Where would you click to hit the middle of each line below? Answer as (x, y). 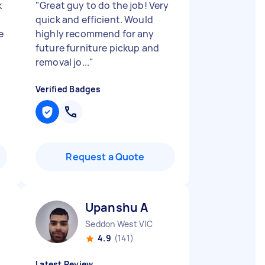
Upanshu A (117, 207)
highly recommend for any (95, 34)
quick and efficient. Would (94, 20)
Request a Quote (105, 157)
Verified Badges (68, 89)
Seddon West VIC (119, 224)
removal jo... (62, 62)
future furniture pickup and (98, 48)
